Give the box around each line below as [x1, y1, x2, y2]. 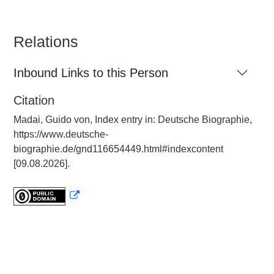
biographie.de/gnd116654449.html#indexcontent [13, 144, 223, 154]
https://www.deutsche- [13, 129, 108, 139]
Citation [13, 94, 54, 107]
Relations [13, 33, 78, 50]
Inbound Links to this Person [13, 66, 168, 80]
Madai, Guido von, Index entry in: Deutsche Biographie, [13, 114, 252, 125]
